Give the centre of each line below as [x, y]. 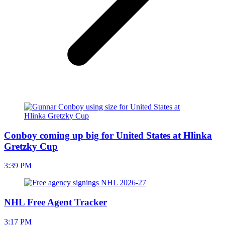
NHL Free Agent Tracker [55, 202]
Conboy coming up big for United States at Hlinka [108, 135]
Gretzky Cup [31, 146]
